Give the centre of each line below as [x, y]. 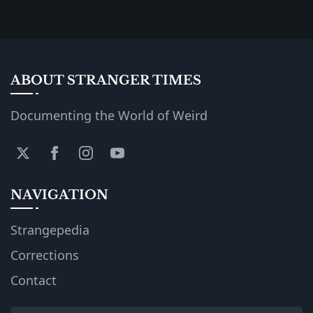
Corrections [45, 255]
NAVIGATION [59, 195]
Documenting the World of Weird [109, 115]
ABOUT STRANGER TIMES [106, 80]
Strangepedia [50, 230]
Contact [34, 280]
